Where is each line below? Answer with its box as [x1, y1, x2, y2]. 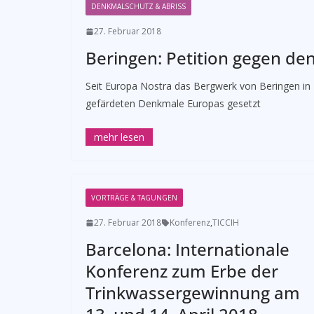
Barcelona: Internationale [86, 238, 289, 261]
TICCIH [212, 217, 239, 228]
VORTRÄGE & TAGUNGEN [91, 193, 177, 203]
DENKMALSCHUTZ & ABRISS [91, 1, 186, 11]
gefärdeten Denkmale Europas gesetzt [86, 97, 261, 110]
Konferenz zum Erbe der [86, 259, 278, 282]
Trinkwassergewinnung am [86, 281, 300, 304]
